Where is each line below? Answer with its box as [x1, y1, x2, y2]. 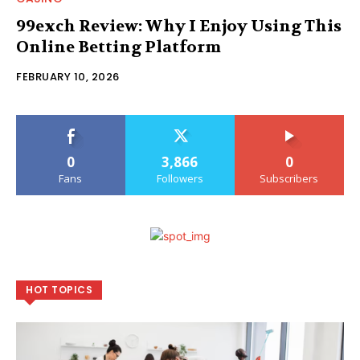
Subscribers [260, 170, 319, 186]
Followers [156, 170, 203, 186]
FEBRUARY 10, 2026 [16, 68, 120, 84]
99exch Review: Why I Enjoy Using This [16, 15, 342, 36]
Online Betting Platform [16, 36, 221, 57]
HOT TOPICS [26, 282, 92, 297]
